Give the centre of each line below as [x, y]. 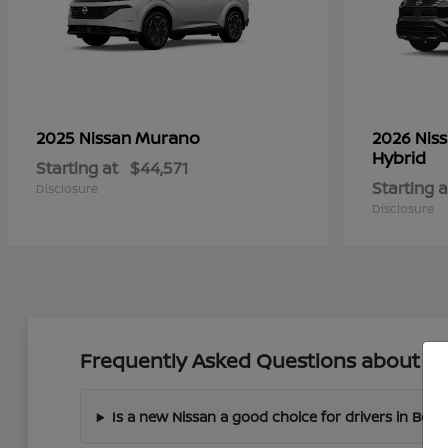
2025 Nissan [85, 138]
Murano [167, 138]
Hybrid [399, 158]
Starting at [77, 168]
